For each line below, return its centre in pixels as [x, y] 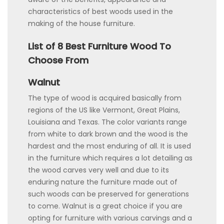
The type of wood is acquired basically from [105, 98]
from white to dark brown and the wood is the [108, 134]
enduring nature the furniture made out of [103, 182]
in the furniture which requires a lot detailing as [110, 158]
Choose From [58, 60]
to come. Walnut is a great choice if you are [105, 206]
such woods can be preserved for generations [108, 194]
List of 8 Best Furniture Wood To [99, 46]
